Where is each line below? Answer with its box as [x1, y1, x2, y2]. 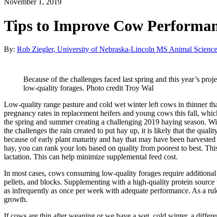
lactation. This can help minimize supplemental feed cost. [4, 153, 180, 161]
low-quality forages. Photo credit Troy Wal [23, 84, 154, 93]
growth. [4, 195, 28, 204]
